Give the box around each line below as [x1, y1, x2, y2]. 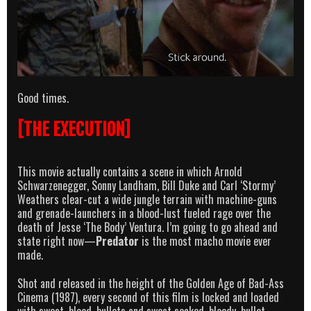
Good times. [17, 89, 69, 106]
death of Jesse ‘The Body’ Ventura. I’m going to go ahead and [17, 218, 278, 235]
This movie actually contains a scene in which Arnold [17, 162, 242, 180]
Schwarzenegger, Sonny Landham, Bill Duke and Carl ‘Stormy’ [17, 176, 276, 194]
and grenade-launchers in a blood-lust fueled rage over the [17, 204, 271, 221]
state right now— [17, 232, 96, 249]
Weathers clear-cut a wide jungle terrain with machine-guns [17, 190, 277, 208]
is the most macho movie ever [139, 232, 271, 249]
